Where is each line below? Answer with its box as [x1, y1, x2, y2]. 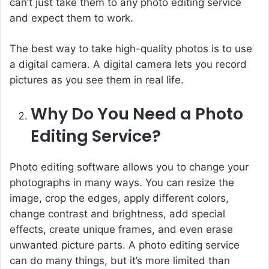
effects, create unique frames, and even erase [10, 223, 233, 236]
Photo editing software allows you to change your [10, 161, 249, 174]
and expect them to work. [10, 12, 133, 25]
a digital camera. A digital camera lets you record [10, 58, 247, 71]
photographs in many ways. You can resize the [10, 177, 234, 189]
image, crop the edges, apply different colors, [10, 192, 229, 205]
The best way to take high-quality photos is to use [10, 43, 252, 55]
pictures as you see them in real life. [10, 74, 184, 86]
